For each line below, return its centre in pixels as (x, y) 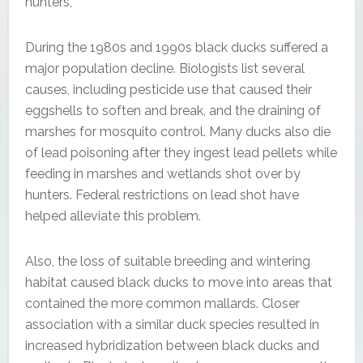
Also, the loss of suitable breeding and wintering (167, 261)
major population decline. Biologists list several (164, 68)
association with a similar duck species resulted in (172, 324)
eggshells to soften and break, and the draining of (173, 110)
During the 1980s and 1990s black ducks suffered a (176, 47)
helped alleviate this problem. (113, 216)
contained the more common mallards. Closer (162, 303)
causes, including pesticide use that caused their (168, 89)
